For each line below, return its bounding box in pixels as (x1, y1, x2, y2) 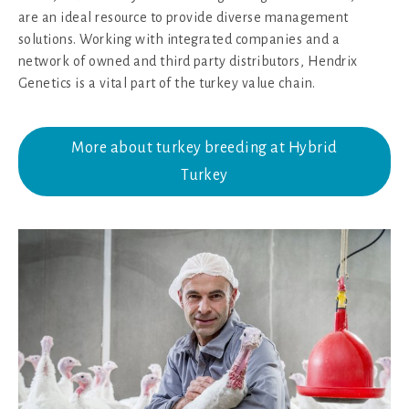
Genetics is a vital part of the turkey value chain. (18, 76, 316, 91)
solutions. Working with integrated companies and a (18, 32, 341, 47)
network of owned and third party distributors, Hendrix (18, 54, 358, 69)
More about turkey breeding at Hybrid (71, 140, 338, 157)
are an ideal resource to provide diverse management (18, 10, 349, 26)
